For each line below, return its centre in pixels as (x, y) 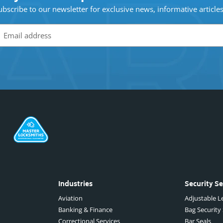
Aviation (70, 198)
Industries (75, 185)
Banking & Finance (85, 209)
